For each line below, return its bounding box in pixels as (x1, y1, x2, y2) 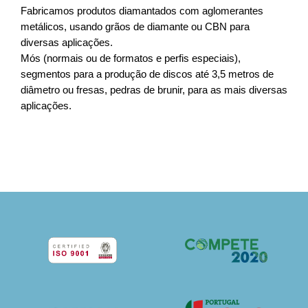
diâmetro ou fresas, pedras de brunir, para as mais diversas (21, 83, 287, 96)
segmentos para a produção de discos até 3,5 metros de (21, 67, 274, 80)
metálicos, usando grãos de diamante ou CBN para (21, 20, 250, 32)
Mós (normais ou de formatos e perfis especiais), (21, 52, 241, 64)
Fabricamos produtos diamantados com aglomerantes (21, 4, 263, 16)
